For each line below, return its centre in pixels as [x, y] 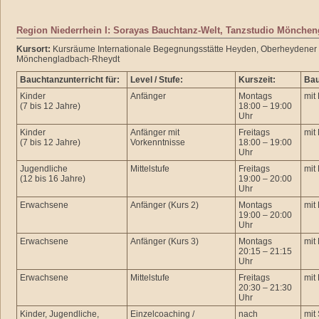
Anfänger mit [155, 132]
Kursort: [33, 49]
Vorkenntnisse [158, 142]
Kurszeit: [257, 80]
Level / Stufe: [157, 80]
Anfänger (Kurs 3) [164, 241]
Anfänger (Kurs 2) [164, 205]
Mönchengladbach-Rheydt [68, 59]
